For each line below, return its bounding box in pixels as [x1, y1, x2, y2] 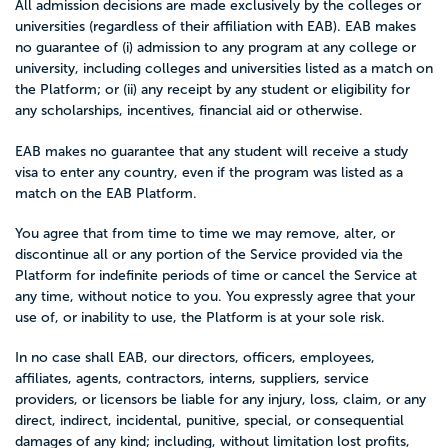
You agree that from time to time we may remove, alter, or [15, 225, 395, 241]
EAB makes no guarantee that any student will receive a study [15, 143, 408, 159]
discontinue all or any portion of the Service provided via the [15, 246, 403, 262]
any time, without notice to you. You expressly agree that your [15, 288, 415, 304]
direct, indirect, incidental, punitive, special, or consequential [15, 413, 404, 428]
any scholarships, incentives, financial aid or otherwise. [15, 103, 363, 119]
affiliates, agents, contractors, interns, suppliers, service [15, 371, 369, 386]
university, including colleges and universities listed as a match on [15, 61, 433, 77]
